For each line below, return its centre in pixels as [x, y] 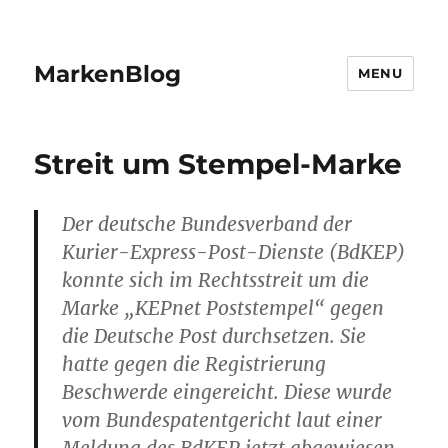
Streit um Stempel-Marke [218, 164]
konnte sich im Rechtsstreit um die [216, 280]
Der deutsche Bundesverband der [207, 224]
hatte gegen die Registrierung [194, 364]
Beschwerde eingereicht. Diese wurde [227, 392]
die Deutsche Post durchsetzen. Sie [214, 336]
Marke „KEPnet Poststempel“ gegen [223, 308]
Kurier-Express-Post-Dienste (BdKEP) [234, 252]
